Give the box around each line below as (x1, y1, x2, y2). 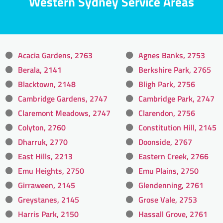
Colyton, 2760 (18, 121, 66, 134)
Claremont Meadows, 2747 (18, 107, 111, 119)
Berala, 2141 (18, 64, 62, 76)
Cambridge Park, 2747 (138, 93, 215, 105)
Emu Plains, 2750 (138, 165, 199, 177)
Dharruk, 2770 (18, 136, 68, 148)
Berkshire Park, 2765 (138, 64, 211, 76)
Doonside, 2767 (138, 136, 192, 148)
